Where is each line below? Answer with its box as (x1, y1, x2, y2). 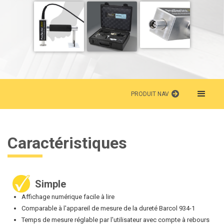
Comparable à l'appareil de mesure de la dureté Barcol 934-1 (21, 204, 195, 212)
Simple (35, 177, 66, 190)
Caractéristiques (7, 133, 127, 152)
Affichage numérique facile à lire (21, 192, 114, 200)
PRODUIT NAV (131, 90, 169, 97)
